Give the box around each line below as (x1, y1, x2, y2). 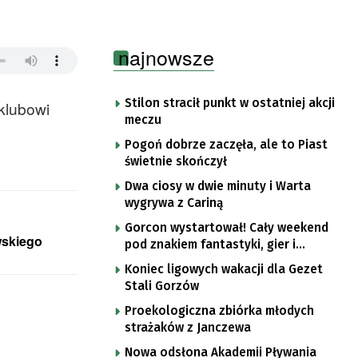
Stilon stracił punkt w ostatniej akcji (125, 95, 335, 110)
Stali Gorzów (125, 278, 199, 293)
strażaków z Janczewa (125, 320, 251, 335)
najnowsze (118, 42, 214, 71)
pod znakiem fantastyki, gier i (125, 237, 296, 252)
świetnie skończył (125, 153, 227, 169)
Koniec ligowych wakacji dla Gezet (125, 261, 323, 276)
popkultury (125, 253, 189, 268)
